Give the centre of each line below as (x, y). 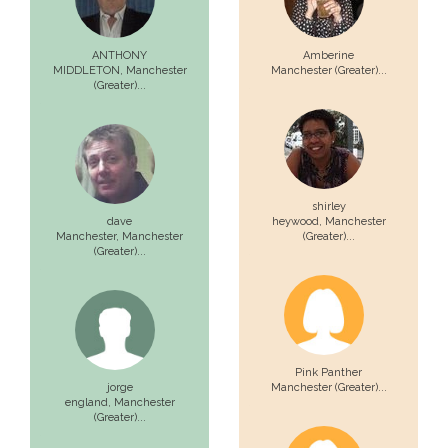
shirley (328, 206)
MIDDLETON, (89, 70)
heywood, (298, 221)
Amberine (328, 55)
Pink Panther (328, 372)
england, (89, 402)
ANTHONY (119, 55)
